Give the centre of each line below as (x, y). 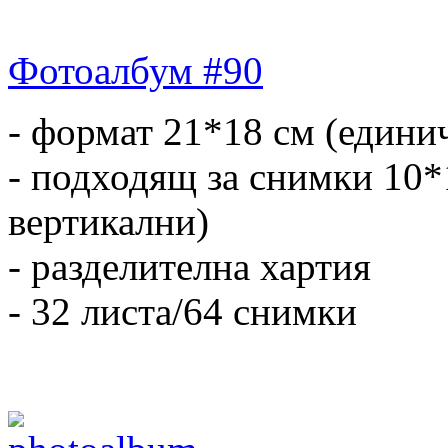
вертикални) (108, 221)
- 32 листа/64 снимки (182, 311)
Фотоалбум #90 (135, 70)
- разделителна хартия (189, 266)
